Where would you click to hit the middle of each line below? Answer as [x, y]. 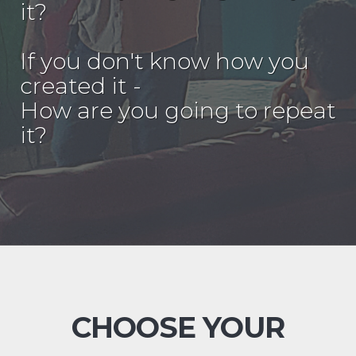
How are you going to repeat [178, 111]
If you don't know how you [164, 62]
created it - [81, 86]
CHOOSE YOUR [178, 328]
